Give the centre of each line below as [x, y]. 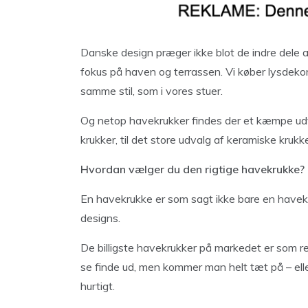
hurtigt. [98, 286]
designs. [100, 218]
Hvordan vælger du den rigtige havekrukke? [192, 169]
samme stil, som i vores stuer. [152, 91]
